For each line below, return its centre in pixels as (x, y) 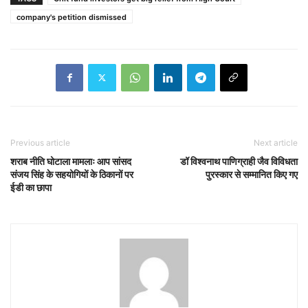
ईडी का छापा (31, 187)
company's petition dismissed (71, 17)
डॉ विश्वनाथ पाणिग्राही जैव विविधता (239, 161)
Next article (276, 142)
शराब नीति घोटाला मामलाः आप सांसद (71, 161)
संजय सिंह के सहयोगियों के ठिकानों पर (72, 174)
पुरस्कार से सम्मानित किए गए (252, 174)
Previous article (40, 142)
